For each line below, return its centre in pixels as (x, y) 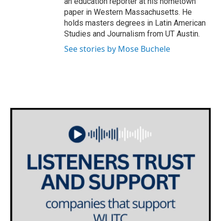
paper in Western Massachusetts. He (128, 12)
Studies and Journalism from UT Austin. (132, 34)
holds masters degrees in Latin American (135, 23)
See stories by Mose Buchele (117, 49)
